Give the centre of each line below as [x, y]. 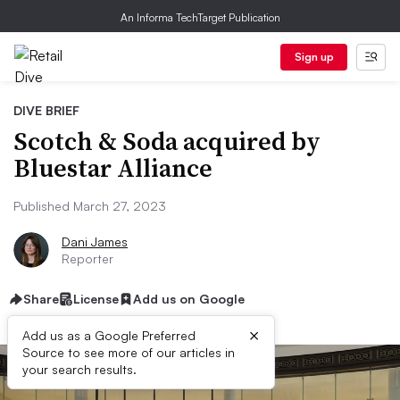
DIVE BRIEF [46, 110]
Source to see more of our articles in [129, 352]
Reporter [87, 258]
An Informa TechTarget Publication [200, 17]
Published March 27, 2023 [90, 206]
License [96, 299]
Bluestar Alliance [113, 168]
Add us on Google [189, 299]
